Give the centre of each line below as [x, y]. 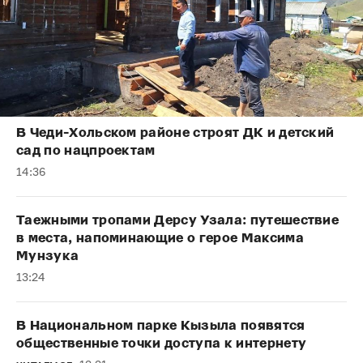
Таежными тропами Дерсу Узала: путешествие [178, 220]
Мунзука [48, 256]
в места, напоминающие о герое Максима [160, 238]
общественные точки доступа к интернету [162, 344]
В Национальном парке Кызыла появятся [161, 326]
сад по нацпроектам [86, 151]
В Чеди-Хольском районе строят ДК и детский [175, 133]
